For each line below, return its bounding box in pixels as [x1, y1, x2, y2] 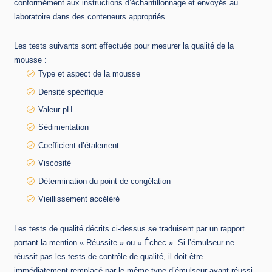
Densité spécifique [38, 87, 103, 97]
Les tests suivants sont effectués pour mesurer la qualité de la [14, 41, 234, 51]
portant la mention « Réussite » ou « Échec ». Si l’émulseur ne [14, 237, 234, 247]
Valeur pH [38, 105, 72, 115]
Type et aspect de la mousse [38, 69, 140, 79]
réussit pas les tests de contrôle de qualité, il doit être [14, 251, 203, 261]
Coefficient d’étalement [38, 140, 119, 150]
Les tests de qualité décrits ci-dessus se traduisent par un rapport [14, 223, 245, 233]
